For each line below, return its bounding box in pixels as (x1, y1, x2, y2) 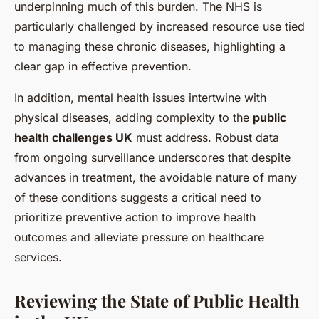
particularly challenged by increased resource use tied (14, 19, 305, 33)
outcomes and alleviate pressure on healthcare (14, 229, 264, 244)
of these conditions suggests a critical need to (14, 189, 261, 204)
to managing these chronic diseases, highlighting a (14, 38, 286, 53)
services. (14, 249, 62, 264)
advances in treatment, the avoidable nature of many (14, 169, 297, 184)
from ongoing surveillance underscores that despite (14, 150, 291, 164)
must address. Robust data (132, 130, 279, 145)
